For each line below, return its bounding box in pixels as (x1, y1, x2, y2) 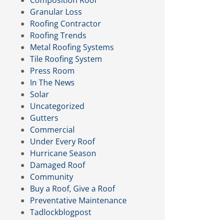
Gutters (30, 112, 59, 123)
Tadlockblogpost (30, 207, 92, 218)
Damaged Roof (30, 160, 85, 170)
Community (30, 171, 74, 182)
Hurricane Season (30, 148, 97, 159)
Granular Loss (30, 6, 82, 17)
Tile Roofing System (30, 54, 103, 64)
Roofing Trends (30, 30, 87, 41)
